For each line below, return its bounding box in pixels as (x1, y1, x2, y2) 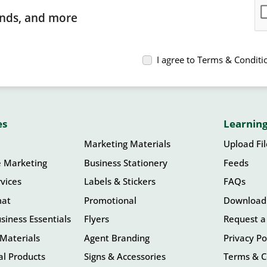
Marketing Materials (83, 137, 170, 150)
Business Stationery (83, 156, 167, 169)
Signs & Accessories (83, 250, 166, 263)
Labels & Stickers (83, 175, 156, 188)
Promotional (83, 194, 136, 206)
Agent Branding (83, 231, 150, 244)
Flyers (83, 213, 109, 225)
